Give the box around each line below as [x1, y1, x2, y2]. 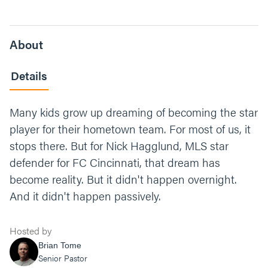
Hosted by [10, 224, 51, 237]
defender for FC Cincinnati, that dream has [10, 154, 220, 170]
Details [11, 68, 47, 84]
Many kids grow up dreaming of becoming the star [10, 104, 258, 120]
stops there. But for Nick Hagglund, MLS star [10, 138, 229, 154]
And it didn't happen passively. [10, 188, 161, 204]
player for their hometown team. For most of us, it [10, 121, 251, 137]
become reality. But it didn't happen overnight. [10, 171, 237, 187]
